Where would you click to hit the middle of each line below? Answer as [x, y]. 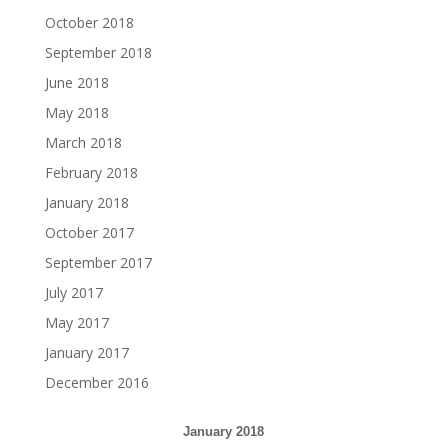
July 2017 [73, 292]
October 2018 [89, 22]
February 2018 [91, 172]
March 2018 [83, 142]
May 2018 [76, 112]
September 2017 [98, 262]
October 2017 [89, 232]
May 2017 [76, 322]
